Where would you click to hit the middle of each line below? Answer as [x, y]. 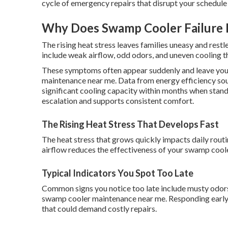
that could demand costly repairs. [99, 208]
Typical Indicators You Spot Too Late [118, 173]
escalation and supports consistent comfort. [118, 101]
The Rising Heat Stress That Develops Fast [130, 124]
